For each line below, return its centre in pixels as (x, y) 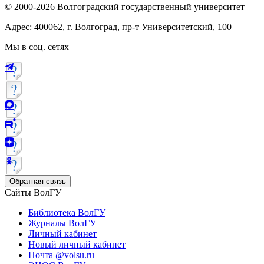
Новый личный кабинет (77, 245)
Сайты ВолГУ (33, 193)
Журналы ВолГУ (62, 223)
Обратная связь (38, 181)
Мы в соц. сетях (37, 47)
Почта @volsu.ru (61, 255)
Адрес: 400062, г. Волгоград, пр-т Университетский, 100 (118, 27)
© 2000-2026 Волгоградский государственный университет (125, 7)
